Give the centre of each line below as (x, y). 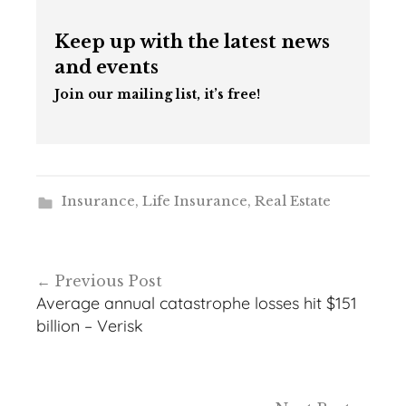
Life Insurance (194, 200)
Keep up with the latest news (192, 41)
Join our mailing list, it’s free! (157, 94)
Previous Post (109, 280)
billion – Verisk (90, 325)
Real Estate (292, 200)
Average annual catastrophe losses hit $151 (197, 303)
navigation (83, 296)
